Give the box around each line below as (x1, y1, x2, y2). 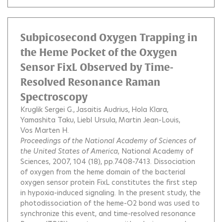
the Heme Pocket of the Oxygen (20, 47, 177, 58)
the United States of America (20, 146, 118, 156)
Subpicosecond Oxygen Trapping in (20, 32, 198, 43)
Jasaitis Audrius (76, 105, 128, 114)
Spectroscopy (20, 91, 88, 103)
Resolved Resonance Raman (20, 76, 161, 88)
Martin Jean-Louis (118, 115, 179, 125)
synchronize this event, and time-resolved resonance (20, 209, 196, 219)
